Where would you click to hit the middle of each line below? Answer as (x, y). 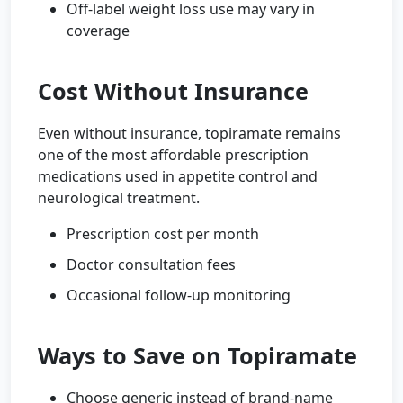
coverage (98, 31)
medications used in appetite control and (178, 176)
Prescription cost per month (163, 234)
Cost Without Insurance (173, 91)
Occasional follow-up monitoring (179, 295)
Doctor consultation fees (151, 264)
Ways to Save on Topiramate (197, 355)
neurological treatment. (119, 198)
